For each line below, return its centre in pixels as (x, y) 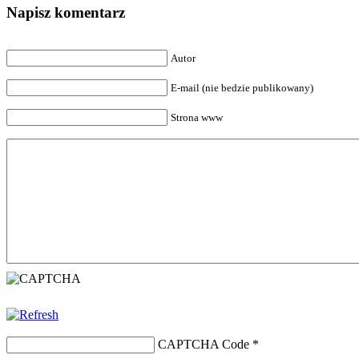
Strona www (197, 117)
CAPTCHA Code (204, 344)
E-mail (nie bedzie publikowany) (242, 87)
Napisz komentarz (66, 12)
